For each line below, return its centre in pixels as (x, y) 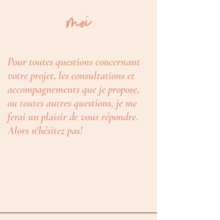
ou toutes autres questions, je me (72, 103)
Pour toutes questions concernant (74, 62)
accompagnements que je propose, (73, 89)
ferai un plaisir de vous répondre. (73, 117)
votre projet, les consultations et (71, 76)
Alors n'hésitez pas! (45, 131)
